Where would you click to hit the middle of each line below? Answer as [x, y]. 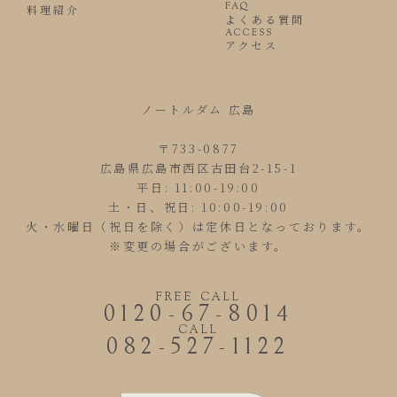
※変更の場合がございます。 [198, 246]
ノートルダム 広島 [198, 110]
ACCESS [249, 33]
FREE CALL [198, 298]
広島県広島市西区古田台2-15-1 [198, 168]
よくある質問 [265, 19]
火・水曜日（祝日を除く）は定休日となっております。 [198, 227]
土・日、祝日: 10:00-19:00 [198, 207]
